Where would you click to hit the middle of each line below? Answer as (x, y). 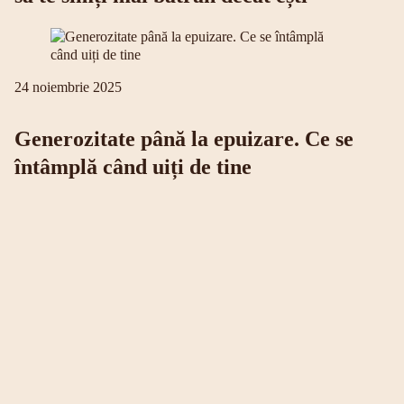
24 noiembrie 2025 (68, 87)
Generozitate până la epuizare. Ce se (184, 139)
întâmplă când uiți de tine (133, 167)
